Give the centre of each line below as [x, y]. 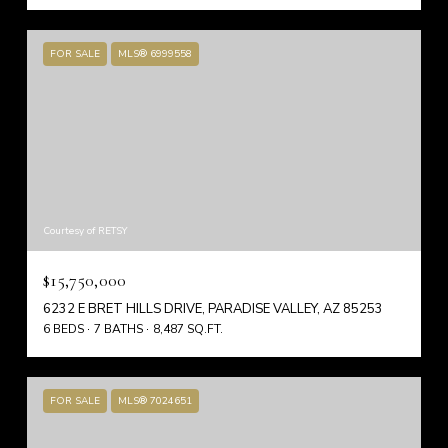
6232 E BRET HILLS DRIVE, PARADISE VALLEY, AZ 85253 [213, 309]
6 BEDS [63, 329]
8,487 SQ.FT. [188, 329]
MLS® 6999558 [155, 53]
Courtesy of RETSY [85, 231]
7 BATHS [118, 329]
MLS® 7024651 [155, 401]
